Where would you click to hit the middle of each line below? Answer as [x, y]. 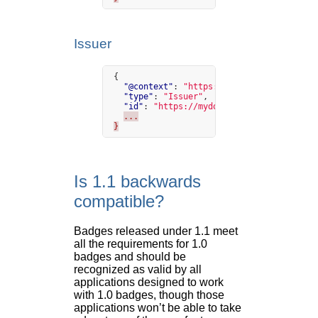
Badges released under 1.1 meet [156, 231]
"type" [138, 96]
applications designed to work [149, 283]
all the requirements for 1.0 [141, 244]
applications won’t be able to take [158, 308]
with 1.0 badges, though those [149, 295]
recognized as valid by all [138, 270]
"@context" [148, 86]
